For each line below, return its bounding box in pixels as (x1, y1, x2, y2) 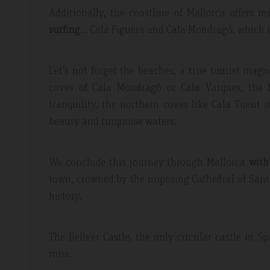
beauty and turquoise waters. (49, 114, 177, 127)
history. (49, 189, 82, 202)
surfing (49, 22, 80, 36)
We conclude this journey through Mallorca (49, 155, 249, 168)
